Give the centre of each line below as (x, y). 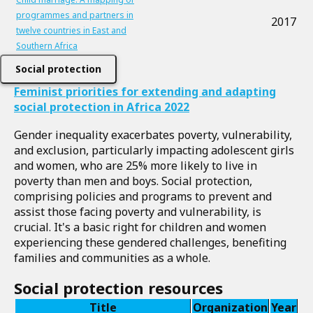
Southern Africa (47, 46)
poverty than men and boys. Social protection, (133, 181)
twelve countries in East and (71, 30)
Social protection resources (118, 288)
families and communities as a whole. (114, 258)
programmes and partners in (75, 15)
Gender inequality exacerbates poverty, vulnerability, (153, 135)
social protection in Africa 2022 (102, 107)
